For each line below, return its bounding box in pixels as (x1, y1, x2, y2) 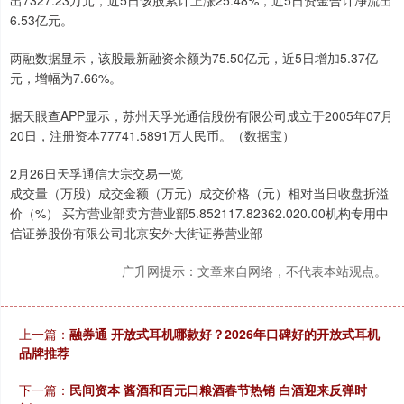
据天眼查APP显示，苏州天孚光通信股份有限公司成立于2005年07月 (10, 106, 393, 124)
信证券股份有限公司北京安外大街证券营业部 (10, 223, 262, 242)
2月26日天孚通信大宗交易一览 (10, 163, 183, 182)
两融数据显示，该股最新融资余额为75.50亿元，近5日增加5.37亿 (10, 48, 378, 67)
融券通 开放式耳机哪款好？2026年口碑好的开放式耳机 (69, 324, 380, 343)
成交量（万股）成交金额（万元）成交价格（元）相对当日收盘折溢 (10, 183, 389, 202)
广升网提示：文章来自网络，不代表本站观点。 (122, 261, 387, 280)
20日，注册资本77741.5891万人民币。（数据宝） (10, 125, 295, 144)
